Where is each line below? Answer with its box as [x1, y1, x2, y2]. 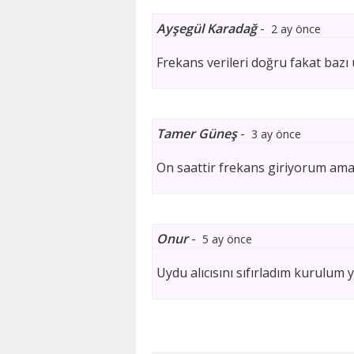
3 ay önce [251, 126, 301, 141]
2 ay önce [271, 21, 321, 36]
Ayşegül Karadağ [156, 20, 257, 37]
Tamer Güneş [156, 125, 237, 142]
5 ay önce [202, 232, 252, 247]
